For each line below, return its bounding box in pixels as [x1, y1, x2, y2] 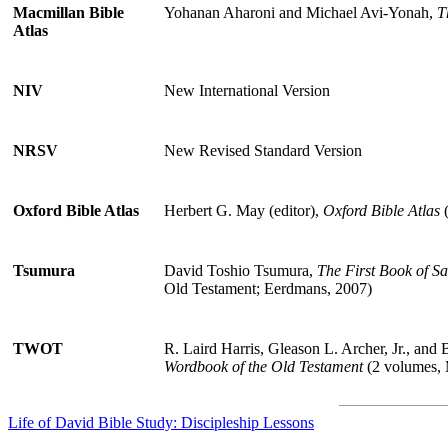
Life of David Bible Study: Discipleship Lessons [8, 413, 314, 431]
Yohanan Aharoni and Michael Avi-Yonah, [164, 3, 437, 21]
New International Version [164, 81, 330, 99]
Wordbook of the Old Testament [164, 357, 363, 375]
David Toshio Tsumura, [164, 261, 317, 279]
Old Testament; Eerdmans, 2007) [164, 279, 372, 297]
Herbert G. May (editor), [164, 201, 323, 219]
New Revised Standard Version [164, 141, 362, 159]
